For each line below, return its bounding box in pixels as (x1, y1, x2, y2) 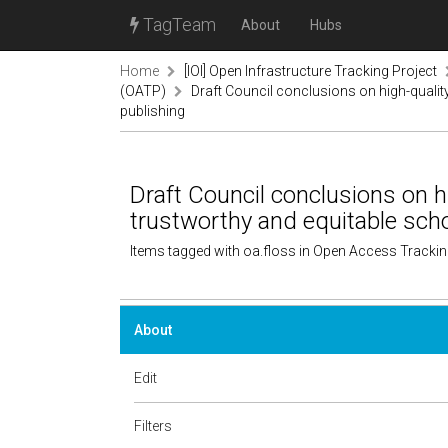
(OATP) (120, 83, 166, 99)
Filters (134, 418, 172, 434)
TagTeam (139, 14, 216, 35)
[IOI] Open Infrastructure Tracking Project (184, 63, 437, 79)
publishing (120, 103, 185, 119)
